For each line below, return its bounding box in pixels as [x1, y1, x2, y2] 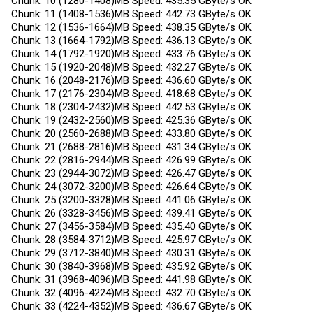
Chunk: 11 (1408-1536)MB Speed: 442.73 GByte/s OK [11, 7, 252, 20]
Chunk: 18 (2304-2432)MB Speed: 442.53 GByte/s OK [11, 100, 252, 113]
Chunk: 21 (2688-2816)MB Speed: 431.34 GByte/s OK [11, 140, 252, 153]
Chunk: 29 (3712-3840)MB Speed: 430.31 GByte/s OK [11, 246, 252, 259]
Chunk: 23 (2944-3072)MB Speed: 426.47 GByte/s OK [11, 166, 252, 180]
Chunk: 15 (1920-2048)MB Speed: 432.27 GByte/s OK [11, 60, 252, 73]
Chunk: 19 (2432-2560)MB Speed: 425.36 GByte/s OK [11, 113, 252, 126]
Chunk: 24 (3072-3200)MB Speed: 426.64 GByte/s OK [11, 180, 252, 193]
